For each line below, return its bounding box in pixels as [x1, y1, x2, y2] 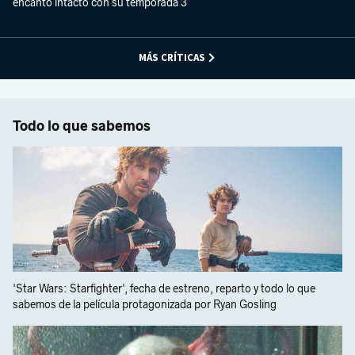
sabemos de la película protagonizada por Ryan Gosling [13, 297, 277, 311]
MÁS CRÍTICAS [138, 50, 205, 64]
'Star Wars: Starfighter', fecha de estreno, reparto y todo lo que [13, 281, 315, 296]
